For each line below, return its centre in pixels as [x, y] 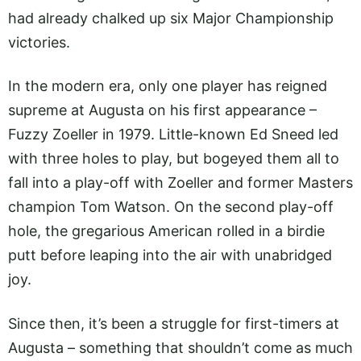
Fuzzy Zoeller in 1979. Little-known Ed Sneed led [173, 135]
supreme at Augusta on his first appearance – [162, 110]
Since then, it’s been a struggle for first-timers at [174, 323]
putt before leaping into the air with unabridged [170, 255]
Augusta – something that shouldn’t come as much [180, 347]
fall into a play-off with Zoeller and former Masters [180, 183]
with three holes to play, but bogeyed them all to [174, 159]
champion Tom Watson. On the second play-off [171, 207]
